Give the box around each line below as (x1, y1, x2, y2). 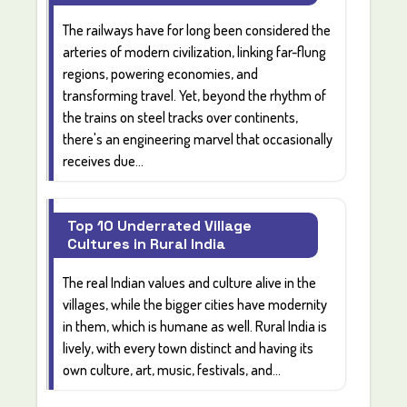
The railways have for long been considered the (63, 20, 332, 39)
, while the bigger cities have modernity (105, 294, 328, 313)
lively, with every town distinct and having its (63, 338, 314, 357)
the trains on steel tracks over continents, (63, 107, 299, 126)
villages (63, 294, 106, 313)
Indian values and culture (111, 273, 253, 292)
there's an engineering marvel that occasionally (63, 129, 333, 148)
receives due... (63, 151, 144, 170)
